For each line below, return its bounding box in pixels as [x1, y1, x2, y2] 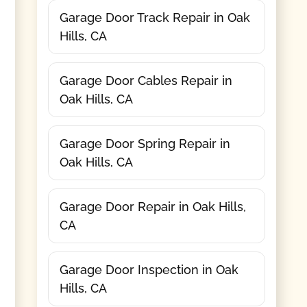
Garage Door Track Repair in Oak [59, 10, 250, 25]
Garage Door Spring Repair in [59, 136, 230, 151]
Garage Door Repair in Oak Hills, [59, 199, 246, 214]
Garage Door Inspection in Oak [59, 262, 238, 277]
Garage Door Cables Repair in [59, 73, 232, 88]
